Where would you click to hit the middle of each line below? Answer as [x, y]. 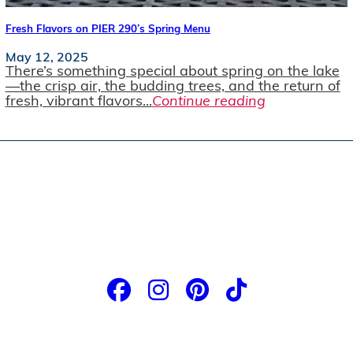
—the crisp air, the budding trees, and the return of [173, 87]
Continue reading [208, 102]
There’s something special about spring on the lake [172, 72]
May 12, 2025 [46, 59]
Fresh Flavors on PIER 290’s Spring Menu [108, 30]
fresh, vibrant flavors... [78, 102]
